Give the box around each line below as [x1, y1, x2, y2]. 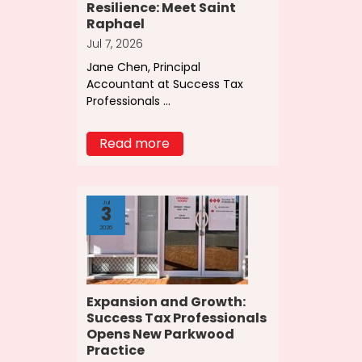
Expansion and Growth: [86, 293, 246, 312]
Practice [86, 341, 145, 360]
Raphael [86, 14, 145, 33]
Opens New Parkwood [86, 325, 234, 344]
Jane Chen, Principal [86, 59, 200, 76]
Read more [99, 134, 170, 154]
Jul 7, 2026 [86, 35, 143, 52]
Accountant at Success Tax [86, 76, 243, 93]
